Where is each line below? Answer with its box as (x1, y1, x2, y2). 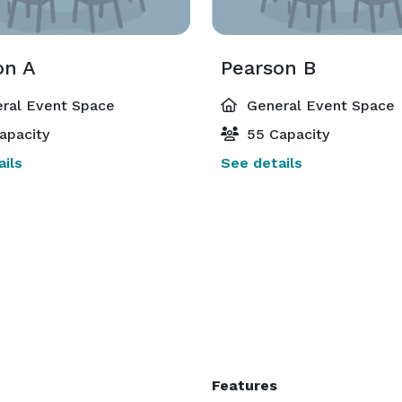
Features (212, 377, 277, 394)
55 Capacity (242, 126, 329, 143)
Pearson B (221, 57, 316, 79)
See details (221, 154, 302, 171)
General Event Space (242, 97, 395, 114)
